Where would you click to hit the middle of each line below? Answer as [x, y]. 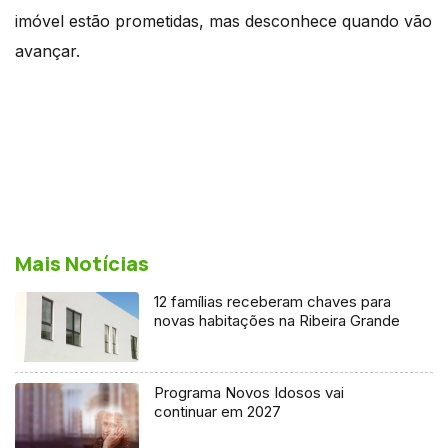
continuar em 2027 [218, 411]
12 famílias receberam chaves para [273, 301]
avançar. [47, 50]
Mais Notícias [82, 263]
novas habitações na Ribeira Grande [277, 320]
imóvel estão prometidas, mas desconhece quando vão [223, 20]
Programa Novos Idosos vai [249, 392]
